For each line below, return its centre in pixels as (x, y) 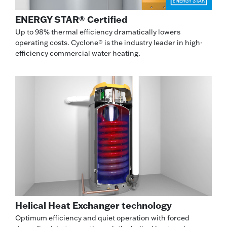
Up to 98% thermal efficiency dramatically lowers (98, 32)
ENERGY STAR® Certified (71, 19)
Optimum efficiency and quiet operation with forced (102, 218)
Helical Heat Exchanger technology (93, 205)
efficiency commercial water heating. (78, 53)
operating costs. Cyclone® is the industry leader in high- (109, 42)
